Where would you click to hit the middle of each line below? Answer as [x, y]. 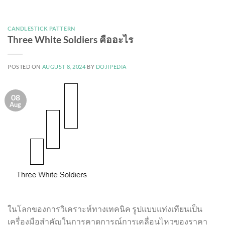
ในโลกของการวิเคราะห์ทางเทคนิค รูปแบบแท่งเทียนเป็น [105, 209]
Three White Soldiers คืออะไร [70, 40]
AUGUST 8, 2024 [64, 67]
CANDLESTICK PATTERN [41, 28]
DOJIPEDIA [111, 67]
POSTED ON [25, 67]
